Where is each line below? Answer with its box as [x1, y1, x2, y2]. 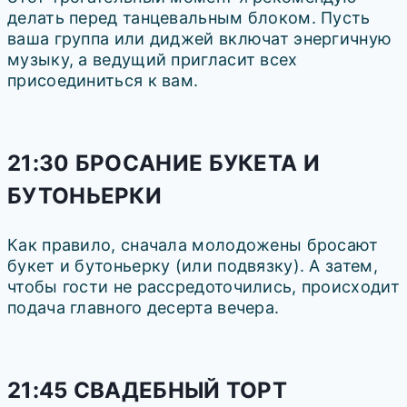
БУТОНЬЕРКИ [7, 183, 163, 210]
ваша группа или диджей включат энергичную [7, 29, 392, 49]
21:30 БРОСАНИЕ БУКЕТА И [7, 150, 320, 177]
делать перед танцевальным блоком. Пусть [7, 8, 371, 28]
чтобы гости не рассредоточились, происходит [7, 277, 400, 297]
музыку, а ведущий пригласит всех [7, 50, 298, 70]
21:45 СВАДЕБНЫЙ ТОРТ [7, 377, 287, 404]
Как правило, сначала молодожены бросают [7, 235, 379, 255]
